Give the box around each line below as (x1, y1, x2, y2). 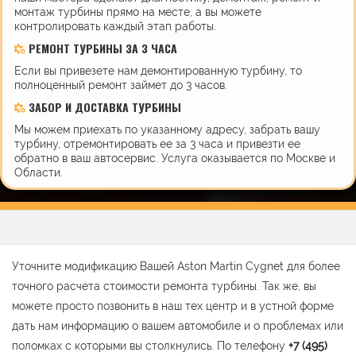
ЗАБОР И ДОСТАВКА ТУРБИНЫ (25, 98, 181, 115)
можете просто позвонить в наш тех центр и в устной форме (12, 299, 334, 312)
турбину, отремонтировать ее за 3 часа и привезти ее (14, 137, 300, 150)
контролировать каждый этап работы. (14, 19, 216, 33)
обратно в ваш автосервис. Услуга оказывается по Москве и (14, 151, 335, 164)
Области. (14, 165, 63, 179)
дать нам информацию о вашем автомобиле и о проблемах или (12, 319, 343, 332)
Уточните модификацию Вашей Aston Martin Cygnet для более (12, 259, 340, 273)
